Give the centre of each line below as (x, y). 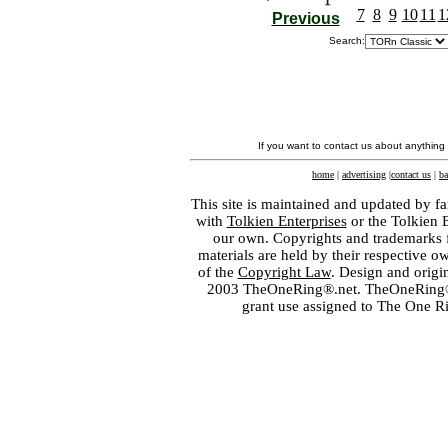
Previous (305, 18)
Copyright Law (284, 272)
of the (217, 272)
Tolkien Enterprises (286, 221)
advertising (364, 174)
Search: (347, 40)
